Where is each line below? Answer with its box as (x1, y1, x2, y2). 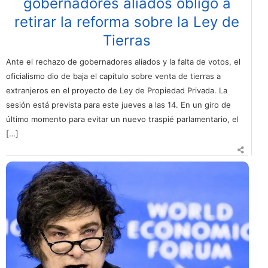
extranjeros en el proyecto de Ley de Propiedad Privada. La (6, 85, 227, 95)
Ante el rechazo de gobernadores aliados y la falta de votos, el (6, 56, 240, 66)
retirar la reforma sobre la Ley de (14, 13, 240, 31)
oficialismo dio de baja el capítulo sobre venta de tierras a (6, 71, 221, 81)
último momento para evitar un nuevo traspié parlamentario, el (6, 114, 239, 124)
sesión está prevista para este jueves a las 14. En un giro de (6, 99, 231, 109)
